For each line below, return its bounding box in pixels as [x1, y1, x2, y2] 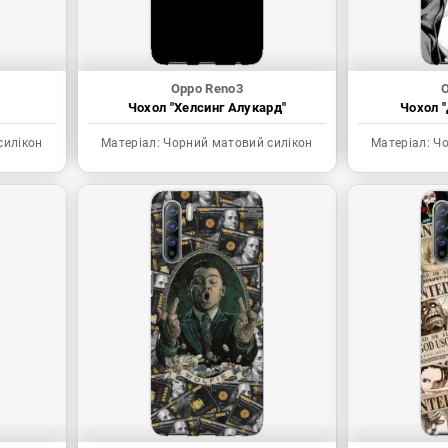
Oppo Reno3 [170, 81, 244, 97]
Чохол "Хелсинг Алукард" [127, 100, 287, 116]
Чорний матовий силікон [160, 136, 313, 151]
